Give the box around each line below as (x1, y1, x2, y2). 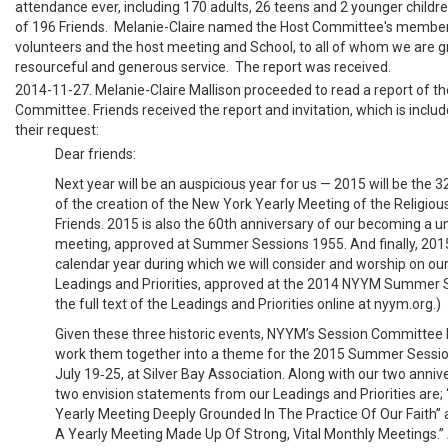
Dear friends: (55, 145, 136, 162)
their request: (15, 122, 99, 139)
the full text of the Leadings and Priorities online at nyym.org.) (55, 295, 441, 312)
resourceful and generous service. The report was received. (15, 58, 391, 75)
